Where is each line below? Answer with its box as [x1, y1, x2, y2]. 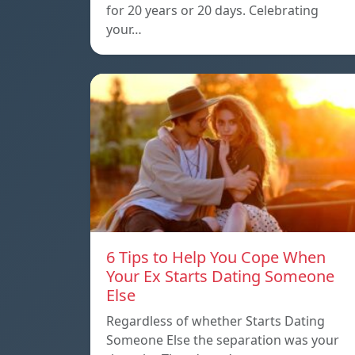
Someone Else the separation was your [106, 331, 339, 349]
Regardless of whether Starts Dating [106, 312, 325, 330]
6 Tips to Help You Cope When [106, 246, 326, 269]
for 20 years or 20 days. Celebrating [106, 2, 319, 20]
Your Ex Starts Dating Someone [106, 265, 334, 288]
